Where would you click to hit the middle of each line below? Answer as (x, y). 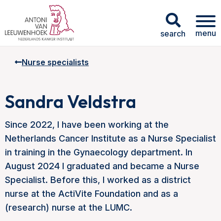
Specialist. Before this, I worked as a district (98, 180)
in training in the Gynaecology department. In (99, 152)
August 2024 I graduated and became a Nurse (102, 166)
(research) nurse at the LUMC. (69, 207)
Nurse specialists (55, 62)
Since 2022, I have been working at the (87, 125)
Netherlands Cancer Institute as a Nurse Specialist (110, 138)
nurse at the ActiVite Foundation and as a (92, 194)
